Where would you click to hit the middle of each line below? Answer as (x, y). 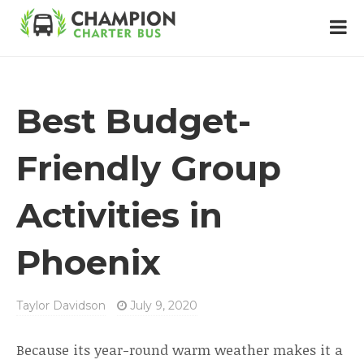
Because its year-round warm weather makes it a (180, 350)
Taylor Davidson (61, 305)
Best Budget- (134, 121)
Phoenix (89, 262)
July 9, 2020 (162, 305)
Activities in (119, 215)
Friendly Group (149, 168)
